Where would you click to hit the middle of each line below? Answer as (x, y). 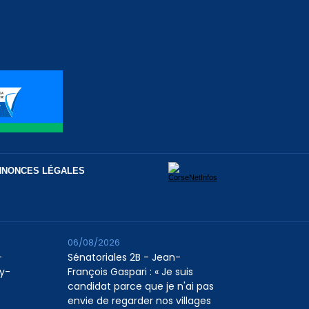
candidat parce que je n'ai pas (141, 287)
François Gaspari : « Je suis (131, 272)
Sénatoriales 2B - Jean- (124, 258)
